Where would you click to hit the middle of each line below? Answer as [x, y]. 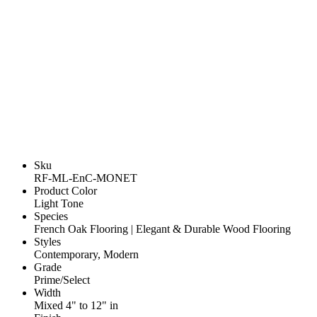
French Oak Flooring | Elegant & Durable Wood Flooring [162, 229]
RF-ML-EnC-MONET [86, 178]
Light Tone [59, 204]
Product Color [65, 191]
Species [51, 217]
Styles [47, 242]
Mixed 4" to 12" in [76, 306]
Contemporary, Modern [86, 255]
